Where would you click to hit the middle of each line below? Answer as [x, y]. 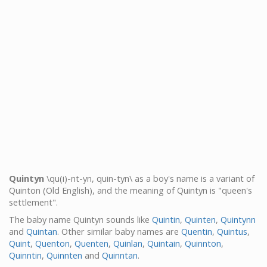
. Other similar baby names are [119, 231]
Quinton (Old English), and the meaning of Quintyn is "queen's [131, 190]
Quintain [164, 243]
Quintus [232, 231]
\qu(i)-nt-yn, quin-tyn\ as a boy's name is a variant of [149, 178]
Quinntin [25, 255]
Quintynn [238, 219]
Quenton [52, 243]
